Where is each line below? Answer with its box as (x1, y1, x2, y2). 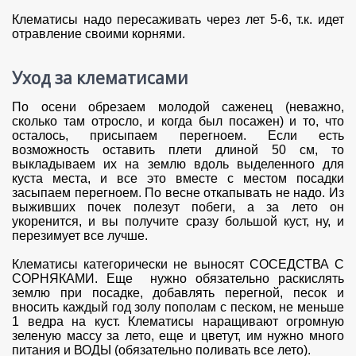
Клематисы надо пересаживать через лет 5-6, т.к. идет (12, 13, 344, 27)
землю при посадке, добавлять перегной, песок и (12, 286, 344, 300)
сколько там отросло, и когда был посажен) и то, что (12, 114, 344, 129)
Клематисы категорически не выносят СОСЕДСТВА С (12, 257, 344, 272)
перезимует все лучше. (12, 229, 151, 243)
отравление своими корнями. (12, 27, 185, 41)
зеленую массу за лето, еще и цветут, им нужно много (12, 329, 344, 343)
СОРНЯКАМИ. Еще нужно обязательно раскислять (12, 272, 344, 286)
